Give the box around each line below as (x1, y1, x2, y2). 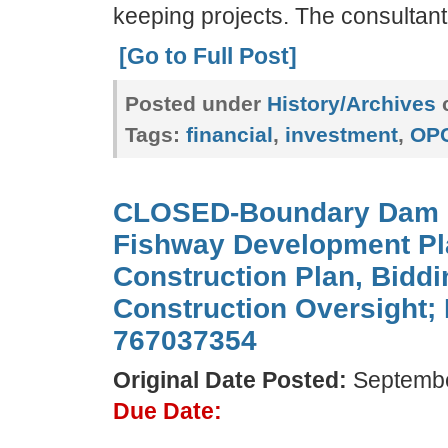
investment (284, 123, 398, 146)
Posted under (124, 92, 267, 115)
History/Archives (266, 92, 436, 115)
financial (185, 123, 273, 146)
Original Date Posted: (112, 367, 347, 393)
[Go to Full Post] (118, 43, 297, 69)
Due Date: (112, 399, 222, 424)
